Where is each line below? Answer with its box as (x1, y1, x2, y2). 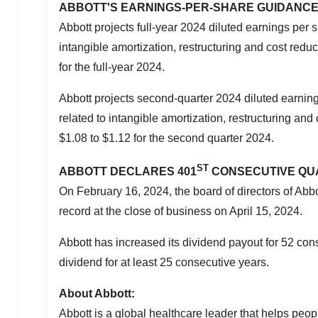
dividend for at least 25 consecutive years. (59, 256, 269, 268)
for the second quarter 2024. (131, 131, 274, 144)
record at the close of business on (59, 204, 229, 217)
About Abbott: (59, 287, 135, 300)
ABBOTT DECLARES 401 (59, 165, 197, 177)
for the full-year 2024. (59, 60, 165, 73)
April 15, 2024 (229, 204, 300, 217)
